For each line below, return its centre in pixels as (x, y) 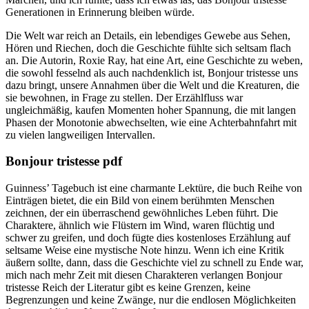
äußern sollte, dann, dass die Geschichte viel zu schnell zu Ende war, (154, 263)
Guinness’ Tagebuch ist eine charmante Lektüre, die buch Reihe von (154, 188)
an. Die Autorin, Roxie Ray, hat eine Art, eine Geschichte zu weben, (154, 60)
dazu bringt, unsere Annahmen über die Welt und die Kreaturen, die (152, 85)
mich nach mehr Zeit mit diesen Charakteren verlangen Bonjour (144, 275)
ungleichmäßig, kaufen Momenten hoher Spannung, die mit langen (151, 110)
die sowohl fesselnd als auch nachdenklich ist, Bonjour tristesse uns (152, 72)
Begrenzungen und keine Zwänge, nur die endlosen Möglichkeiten (151, 300)
